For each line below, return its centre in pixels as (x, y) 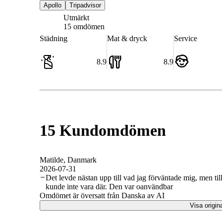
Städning (54, 39)
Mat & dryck (127, 39)
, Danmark (80, 160)
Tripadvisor (85, 5)
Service (186, 39)
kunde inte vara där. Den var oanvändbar (109, 186)
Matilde (52, 160)
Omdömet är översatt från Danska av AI (102, 195)
